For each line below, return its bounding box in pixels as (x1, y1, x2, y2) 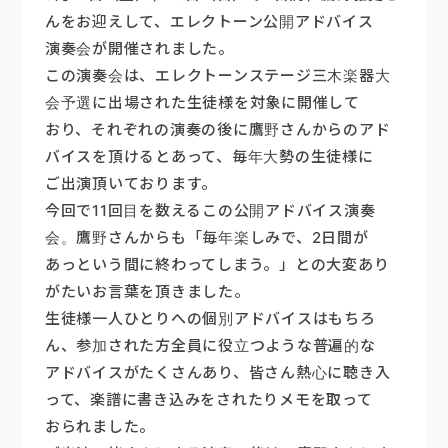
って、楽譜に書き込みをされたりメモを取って (44, 390, 373, 409)
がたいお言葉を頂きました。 (44, 282, 250, 301)
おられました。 (44, 417, 156, 436)
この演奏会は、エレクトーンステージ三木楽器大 (44, 66, 391, 85)
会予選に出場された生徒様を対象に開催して (44, 93, 360, 112)
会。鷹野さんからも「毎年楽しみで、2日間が (44, 228, 369, 247)
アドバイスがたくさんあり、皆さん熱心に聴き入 (44, 363, 391, 382)
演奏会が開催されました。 (44, 39, 234, 58)
